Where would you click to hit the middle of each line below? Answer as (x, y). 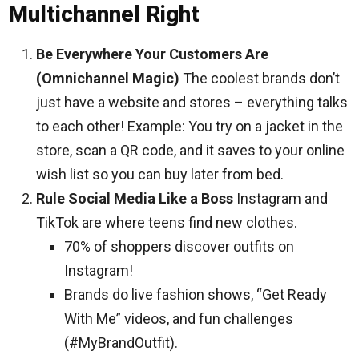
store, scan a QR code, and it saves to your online (190, 150)
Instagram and (280, 198)
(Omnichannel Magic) (108, 78)
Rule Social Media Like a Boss (135, 198)
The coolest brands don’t (260, 78)
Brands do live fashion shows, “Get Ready (196, 294)
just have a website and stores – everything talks (192, 102)
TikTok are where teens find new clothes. (167, 222)
